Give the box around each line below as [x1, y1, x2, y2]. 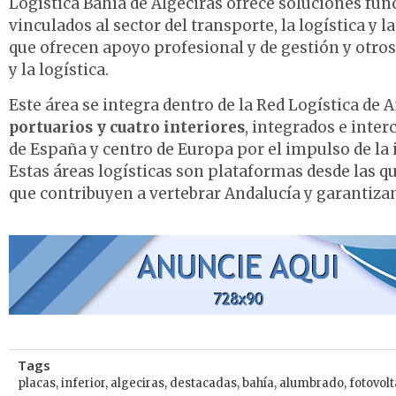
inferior [61, 376, 105, 391]
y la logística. [9, 60, 109, 80]
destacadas [170, 376, 237, 391]
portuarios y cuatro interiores [9, 117, 245, 137]
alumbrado [279, 376, 344, 391]
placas [18, 376, 56, 391]
